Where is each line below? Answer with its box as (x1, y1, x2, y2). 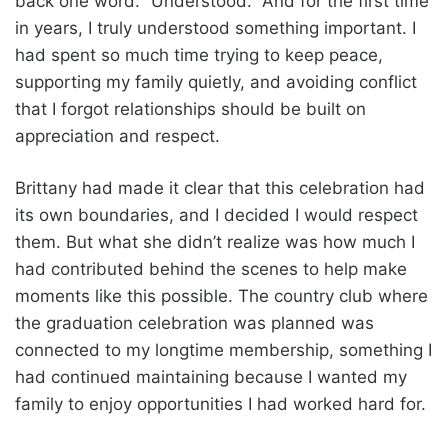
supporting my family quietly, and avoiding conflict (15, 71, 417, 92)
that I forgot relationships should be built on (15, 98, 366, 119)
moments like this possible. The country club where (15, 285, 428, 306)
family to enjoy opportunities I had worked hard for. (15, 393, 426, 414)
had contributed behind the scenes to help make (15, 258, 407, 279)
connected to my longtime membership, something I (15, 339, 432, 360)
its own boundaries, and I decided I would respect (15, 204, 418, 225)
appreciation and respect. (15, 125, 220, 146)
